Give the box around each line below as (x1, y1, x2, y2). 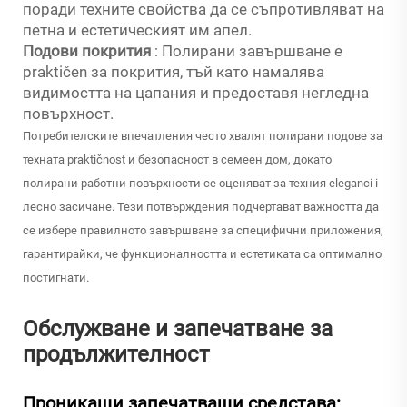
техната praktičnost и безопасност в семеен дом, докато (23, 153, 332, 167)
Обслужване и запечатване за (23, 316, 333, 342)
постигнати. (23, 271, 89, 285)
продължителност (23, 342, 210, 368)
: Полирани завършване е (154, 42, 342, 61)
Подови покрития (23, 42, 154, 61)
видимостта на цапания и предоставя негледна (23, 84, 369, 103)
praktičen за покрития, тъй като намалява (23, 63, 324, 82)
